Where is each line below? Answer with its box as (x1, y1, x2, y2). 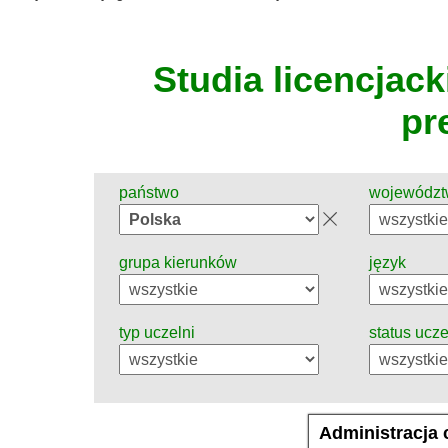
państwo (119, 184, 179, 202)
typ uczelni (119, 324, 195, 342)
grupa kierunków (119, 254, 237, 272)
